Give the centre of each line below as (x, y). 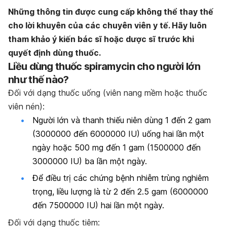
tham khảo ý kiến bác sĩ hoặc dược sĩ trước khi (101, 39)
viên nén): (26, 106)
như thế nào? (39, 79)
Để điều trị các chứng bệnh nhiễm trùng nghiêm (121, 178)
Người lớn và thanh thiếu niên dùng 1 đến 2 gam (122, 120)
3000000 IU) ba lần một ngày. (90, 161)
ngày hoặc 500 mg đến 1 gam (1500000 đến (117, 147)
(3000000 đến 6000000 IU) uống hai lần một (118, 134)
